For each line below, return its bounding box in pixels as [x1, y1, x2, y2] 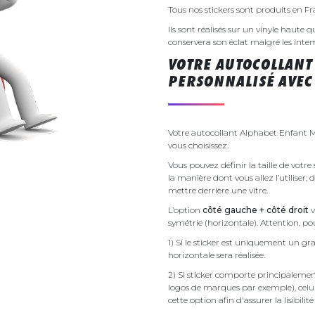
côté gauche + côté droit [202, 204, 309, 215]
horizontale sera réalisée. [168, 249, 267, 260]
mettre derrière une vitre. [168, 184, 268, 195]
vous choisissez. [168, 139, 229, 150]
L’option [168, 204, 202, 215]
